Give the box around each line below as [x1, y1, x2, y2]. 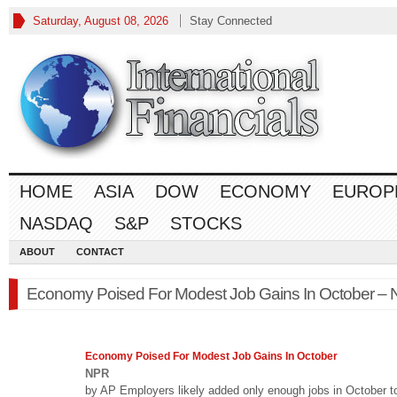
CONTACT [76, 246, 124, 257]
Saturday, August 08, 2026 [33, 14, 168, 27]
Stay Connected [190, 14, 272, 27]
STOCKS [170, 214, 242, 233]
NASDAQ [19, 214, 93, 233]
